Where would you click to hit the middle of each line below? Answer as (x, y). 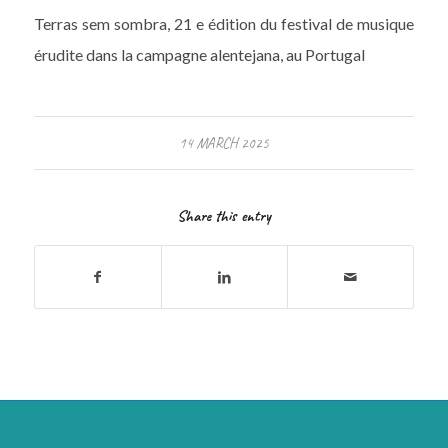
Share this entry (223, 215)
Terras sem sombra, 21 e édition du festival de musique (224, 24)
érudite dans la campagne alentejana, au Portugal (199, 55)
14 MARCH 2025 (223, 142)
